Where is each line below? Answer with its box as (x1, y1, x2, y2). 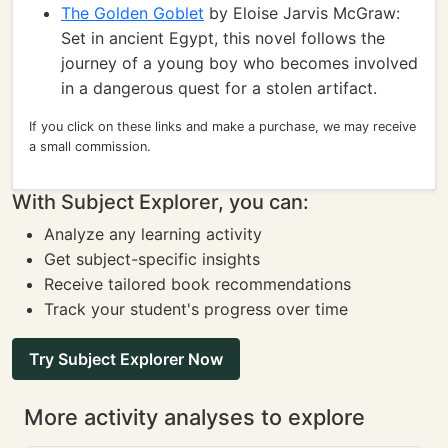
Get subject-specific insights (44, 249, 260, 269)
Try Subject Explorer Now (29, 349, 223, 369)
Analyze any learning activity (44, 224, 262, 244)
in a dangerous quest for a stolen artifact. (61, 78, 377, 98)
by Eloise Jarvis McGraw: (204, 3, 400, 23)
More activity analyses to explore (24, 404, 365, 430)
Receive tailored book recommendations (44, 274, 351, 294)
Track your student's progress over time (44, 299, 348, 319)
